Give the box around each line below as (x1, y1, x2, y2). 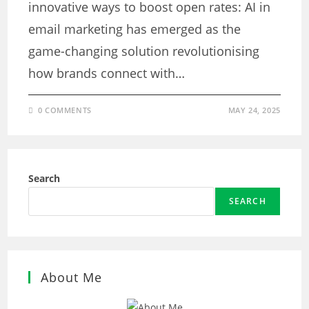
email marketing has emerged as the (28, 21, 241, 37)
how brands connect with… (28, 65, 186, 81)
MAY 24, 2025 (228, 105, 281, 115)
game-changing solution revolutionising (28, 43, 260, 59)
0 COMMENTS (37, 105, 92, 115)
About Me (41, 269, 103, 286)
